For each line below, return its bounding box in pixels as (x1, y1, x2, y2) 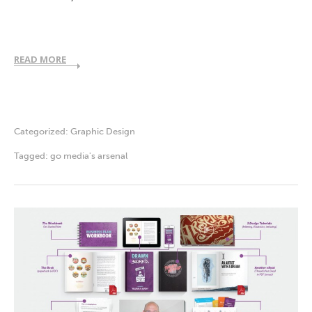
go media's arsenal (50, 150, 127, 162)
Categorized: (14, 126, 70, 137)
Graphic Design (70, 126, 135, 137)
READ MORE (14, 53, 66, 66)
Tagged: (14, 150, 50, 162)
